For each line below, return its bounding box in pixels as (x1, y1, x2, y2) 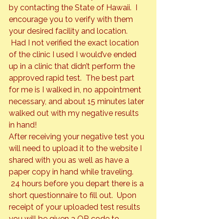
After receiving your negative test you (9, 132, 146, 142)
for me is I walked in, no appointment (9, 85, 143, 95)
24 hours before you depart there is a (9, 179, 146, 189)
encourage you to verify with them (9, 15, 135, 24)
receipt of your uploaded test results (9, 202, 142, 212)
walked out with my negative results (9, 109, 141, 118)
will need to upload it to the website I (9, 144, 144, 153)
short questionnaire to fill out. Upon (9, 191, 138, 200)
